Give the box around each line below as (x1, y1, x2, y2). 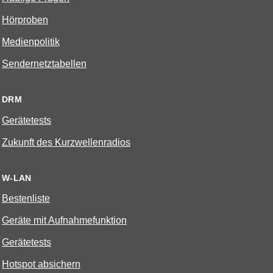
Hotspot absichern (2, 259, 80, 270)
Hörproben (2, 15, 48, 26)
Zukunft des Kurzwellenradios (2, 136, 130, 147)
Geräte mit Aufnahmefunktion (2, 215, 127, 226)
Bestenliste (2, 193, 50, 204)
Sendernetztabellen (2, 58, 87, 69)
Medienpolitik (2, 37, 60, 48)
